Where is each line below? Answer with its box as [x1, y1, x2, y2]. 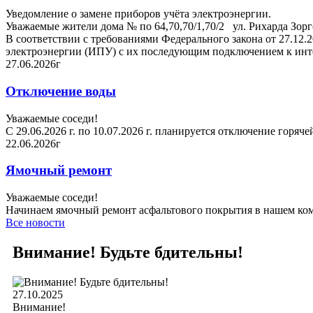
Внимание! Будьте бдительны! [13, 242, 243, 261]
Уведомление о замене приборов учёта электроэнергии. [6, 8, 271, 20]
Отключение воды [6, 83, 116, 99]
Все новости [6, 217, 65, 228]
